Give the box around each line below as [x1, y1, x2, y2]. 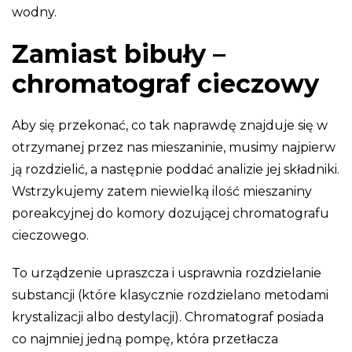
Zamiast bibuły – [12, 38, 225, 69]
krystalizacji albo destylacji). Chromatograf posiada [12, 309, 324, 324]
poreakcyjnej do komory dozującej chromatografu [12, 205, 329, 221]
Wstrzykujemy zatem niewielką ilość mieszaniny [12, 183, 312, 199]
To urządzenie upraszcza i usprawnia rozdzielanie [12, 265, 321, 280]
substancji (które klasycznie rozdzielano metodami [12, 287, 328, 302]
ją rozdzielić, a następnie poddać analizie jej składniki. [12, 161, 339, 177]
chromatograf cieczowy [12, 68, 319, 99]
